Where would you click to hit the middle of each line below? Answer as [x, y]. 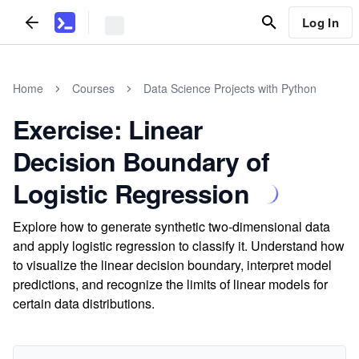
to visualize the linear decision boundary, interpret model [172, 265]
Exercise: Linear [108, 129]
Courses [93, 88]
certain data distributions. [84, 303]
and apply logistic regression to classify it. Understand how [179, 246]
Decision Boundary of [141, 161]
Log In [320, 22]
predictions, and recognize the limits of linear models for [170, 284]
